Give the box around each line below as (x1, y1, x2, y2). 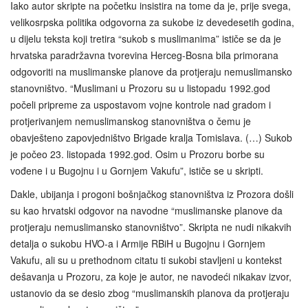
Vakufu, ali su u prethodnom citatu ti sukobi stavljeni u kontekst (10, 253, 282, 267)
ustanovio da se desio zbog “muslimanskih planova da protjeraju (10, 286, 289, 300)
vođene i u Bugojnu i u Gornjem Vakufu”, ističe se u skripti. (10, 164, 263, 178)
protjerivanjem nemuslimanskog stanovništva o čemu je (10, 114, 251, 129)
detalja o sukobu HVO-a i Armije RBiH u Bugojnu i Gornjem (10, 236, 265, 251)
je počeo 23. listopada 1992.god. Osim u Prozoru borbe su (10, 147, 265, 162)
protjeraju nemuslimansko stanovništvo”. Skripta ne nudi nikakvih (10, 220, 291, 234)
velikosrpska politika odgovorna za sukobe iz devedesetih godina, (10, 15, 294, 30)
